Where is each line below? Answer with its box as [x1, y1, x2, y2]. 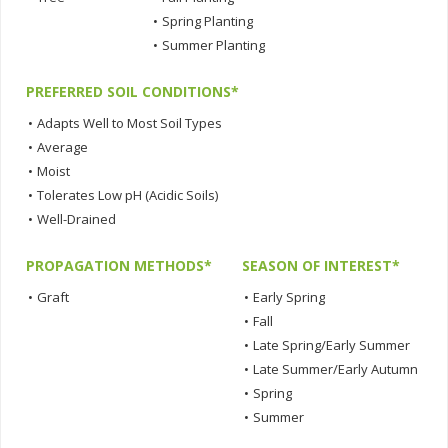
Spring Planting [162, 12, 253, 31]
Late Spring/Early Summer [253, 336, 410, 355]
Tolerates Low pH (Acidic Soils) [37, 186, 218, 205]
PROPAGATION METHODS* [26, 256, 212, 276]
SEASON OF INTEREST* [242, 256, 400, 276]
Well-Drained [37, 210, 116, 229]
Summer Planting [162, 36, 265, 55]
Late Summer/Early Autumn [253, 360, 418, 379]
